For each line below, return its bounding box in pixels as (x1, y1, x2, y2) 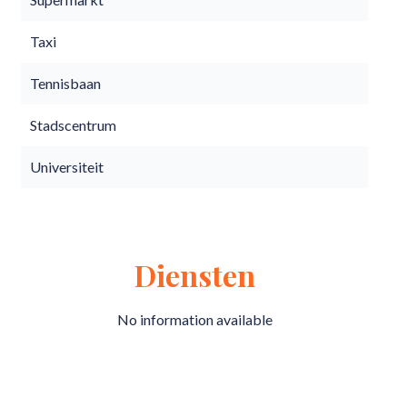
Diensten (134, 255, 255, 294)
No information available (116, 311, 273, 328)
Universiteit (30, 158, 104, 175)
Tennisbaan (30, 74, 101, 92)
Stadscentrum (30, 116, 116, 134)
